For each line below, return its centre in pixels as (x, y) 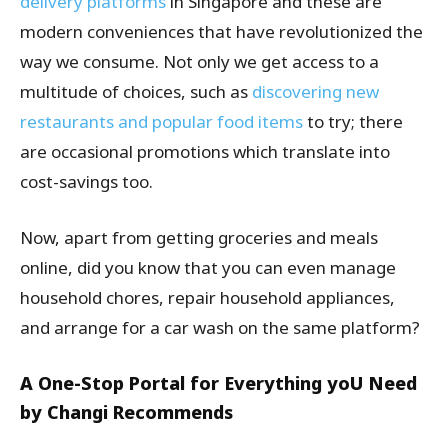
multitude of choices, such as (136, 91)
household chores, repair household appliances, (207, 297)
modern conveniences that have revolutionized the (221, 31)
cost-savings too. (86, 181)
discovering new (315, 91)
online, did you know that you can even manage (208, 267)
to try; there (353, 121)
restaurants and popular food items (161, 121)
